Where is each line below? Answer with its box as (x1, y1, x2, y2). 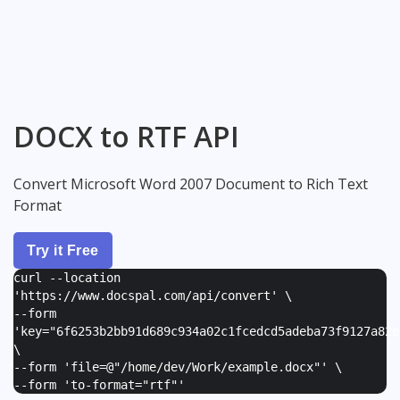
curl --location (13, 270, 121, 285)
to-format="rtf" (71, 377, 178, 392)
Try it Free (27, 242, 99, 258)
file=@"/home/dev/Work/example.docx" (71, 359, 321, 374)
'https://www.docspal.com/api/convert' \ (13, 287, 292, 303)
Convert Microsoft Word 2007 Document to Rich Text (13, 173, 368, 194)
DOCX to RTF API (13, 117, 239, 156)
